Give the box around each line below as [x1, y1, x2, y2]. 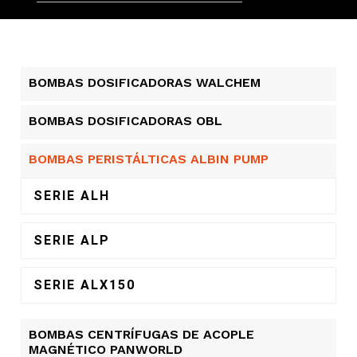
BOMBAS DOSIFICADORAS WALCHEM [29, 74, 261, 90]
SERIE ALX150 [33, 277, 136, 292]
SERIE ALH [33, 187, 111, 203]
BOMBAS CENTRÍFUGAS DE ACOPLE [29, 326, 255, 342]
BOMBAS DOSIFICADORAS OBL [29, 112, 223, 128]
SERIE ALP [33, 232, 111, 248]
